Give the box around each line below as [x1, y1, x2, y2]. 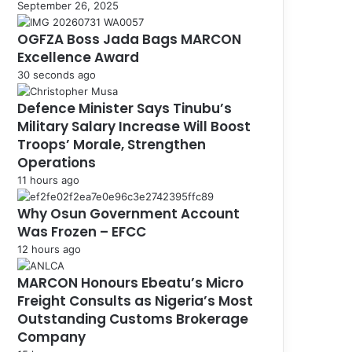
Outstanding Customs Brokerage [17, 309, 248, 328]
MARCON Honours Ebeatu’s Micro [17, 273, 244, 292]
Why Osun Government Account [17, 203, 240, 223]
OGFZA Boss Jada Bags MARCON [17, 29, 241, 49]
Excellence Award [17, 47, 139, 67]
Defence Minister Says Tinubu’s [17, 98, 232, 118]
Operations [17, 152, 99, 172]
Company [17, 327, 86, 346]
